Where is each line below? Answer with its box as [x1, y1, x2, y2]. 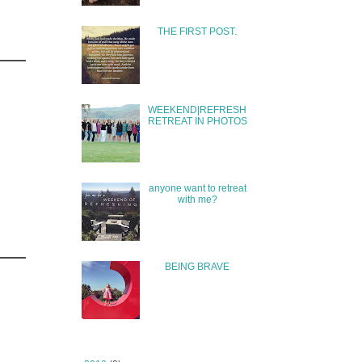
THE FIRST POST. [158, 26, 238, 38]
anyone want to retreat [148, 182, 246, 194]
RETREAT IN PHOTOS [147, 115, 247, 127]
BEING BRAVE [165, 260, 230, 272]
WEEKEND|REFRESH [148, 103, 247, 116]
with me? [177, 193, 217, 205]
